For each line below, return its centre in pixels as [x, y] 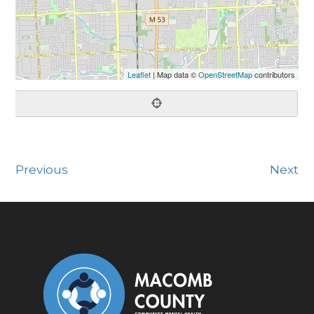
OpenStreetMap [225, 75]
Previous [42, 170]
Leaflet [139, 75]
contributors [273, 75]
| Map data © [174, 75]
